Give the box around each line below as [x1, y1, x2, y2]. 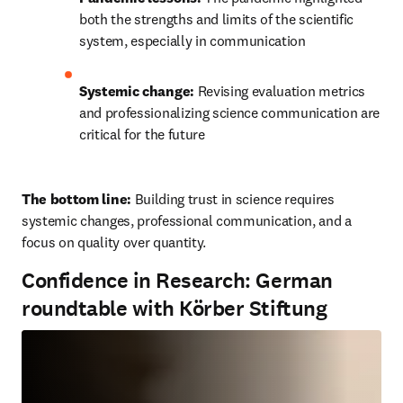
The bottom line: [22, 190, 135, 208]
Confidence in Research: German [22, 266, 333, 295]
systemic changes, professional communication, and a [22, 211, 352, 229]
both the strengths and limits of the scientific [79, 10, 354, 28]
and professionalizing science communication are [79, 103, 380, 121]
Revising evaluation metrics [193, 82, 365, 100]
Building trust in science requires [134, 190, 335, 208]
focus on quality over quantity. [22, 233, 207, 251]
